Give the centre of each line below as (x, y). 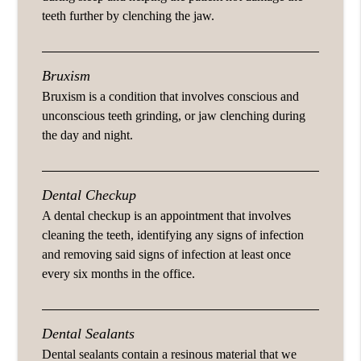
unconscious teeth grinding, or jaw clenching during (174, 115)
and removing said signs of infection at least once (167, 254)
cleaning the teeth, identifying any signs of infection (173, 234)
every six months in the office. (119, 273)
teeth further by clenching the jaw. (129, 15)
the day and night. (88, 135)
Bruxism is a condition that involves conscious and (171, 96)
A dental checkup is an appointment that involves (167, 215)
